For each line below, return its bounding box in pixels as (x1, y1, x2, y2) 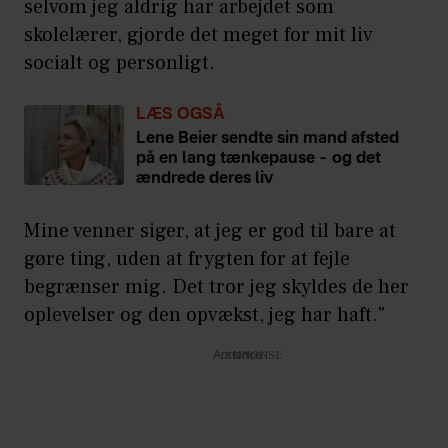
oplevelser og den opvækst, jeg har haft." (24, 301, 385, 328)
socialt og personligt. (24, 49, 215, 76)
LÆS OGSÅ (136, 106, 225, 123)
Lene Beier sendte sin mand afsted (136, 130, 399, 147)
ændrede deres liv (136, 170, 273, 187)
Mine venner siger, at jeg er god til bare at (24, 217, 396, 244)
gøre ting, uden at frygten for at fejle (24, 245, 350, 272)
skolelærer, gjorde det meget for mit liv (24, 21, 373, 48)
